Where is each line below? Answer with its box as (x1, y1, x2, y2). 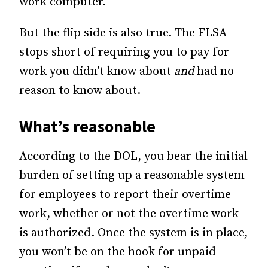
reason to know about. (19, 83, 141, 99)
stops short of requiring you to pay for (19, 45, 229, 60)
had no (197, 64, 234, 80)
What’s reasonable (19, 115, 156, 138)
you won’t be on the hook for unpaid (19, 245, 216, 260)
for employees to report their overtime (19, 187, 231, 203)
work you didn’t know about (19, 64, 174, 80)
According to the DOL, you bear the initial (19, 149, 248, 165)
